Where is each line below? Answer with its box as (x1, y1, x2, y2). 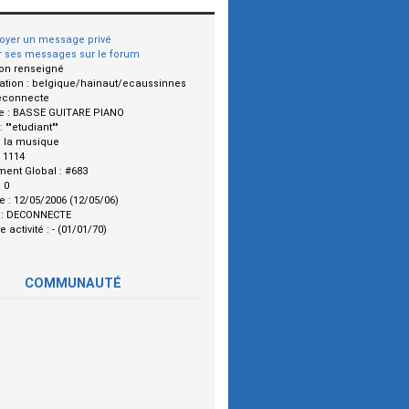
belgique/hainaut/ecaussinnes (32, 78, 186, 90)
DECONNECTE (6, 209, 71, 222)
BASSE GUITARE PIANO (13, 107, 124, 120)
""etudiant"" (5, 121, 58, 134)
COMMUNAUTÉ (25, 276, 121, 291)
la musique (4, 136, 59, 149)
